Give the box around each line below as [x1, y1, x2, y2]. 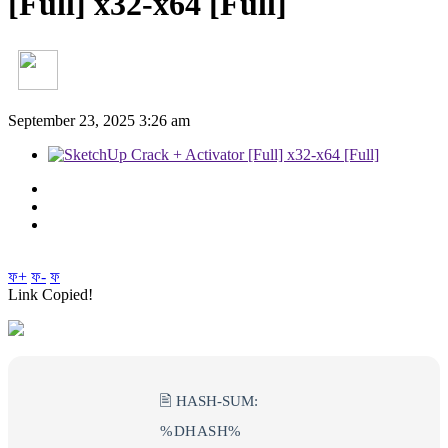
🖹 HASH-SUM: [160, 392, 258, 409]
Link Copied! [8, 285, 93, 303]
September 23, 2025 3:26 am [8, 111, 190, 129]
